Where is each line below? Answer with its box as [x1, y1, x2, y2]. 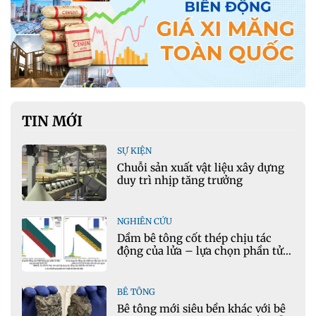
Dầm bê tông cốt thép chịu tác [117, 231, 272, 245]
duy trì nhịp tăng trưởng [117, 174, 243, 188]
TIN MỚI [22, 112, 83, 130]
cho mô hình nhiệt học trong [117, 257, 267, 271]
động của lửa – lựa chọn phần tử [117, 244, 283, 258]
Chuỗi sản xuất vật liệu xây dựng [117, 161, 284, 175]
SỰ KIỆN [117, 145, 152, 157]
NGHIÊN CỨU [117, 216, 172, 227]
